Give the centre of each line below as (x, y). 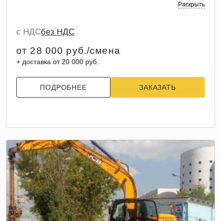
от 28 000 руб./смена (68, 51)
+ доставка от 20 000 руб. (57, 62)
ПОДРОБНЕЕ (63, 87)
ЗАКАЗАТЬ (158, 87)
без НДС (58, 32)
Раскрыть (191, 4)
